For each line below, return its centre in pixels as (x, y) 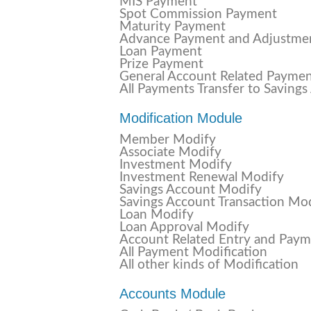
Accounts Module (173, 294)
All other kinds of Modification (209, 265)
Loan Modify (157, 215)
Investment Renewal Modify (202, 177)
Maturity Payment (173, 27)
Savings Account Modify (191, 190)
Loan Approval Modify (184, 227)
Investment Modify (176, 165)
